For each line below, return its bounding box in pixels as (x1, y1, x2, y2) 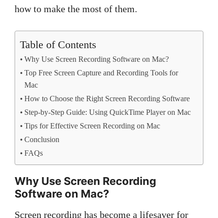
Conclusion (24, 135, 60, 144)
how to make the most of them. (15, 3, 137, 14)
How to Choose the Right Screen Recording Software (24, 94, 190, 103)
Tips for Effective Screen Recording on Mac (24, 122, 161, 130)
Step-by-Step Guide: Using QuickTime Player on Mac (24, 108, 191, 117)
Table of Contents (20, 38, 96, 51)
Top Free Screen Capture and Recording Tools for (24, 69, 179, 77)
